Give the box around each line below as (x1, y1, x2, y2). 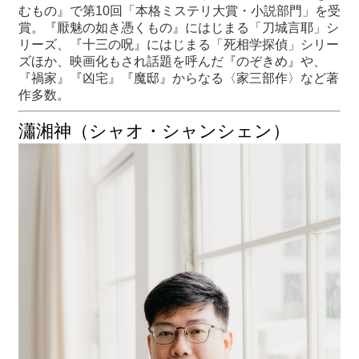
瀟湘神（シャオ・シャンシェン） (18, 120, 290, 141)
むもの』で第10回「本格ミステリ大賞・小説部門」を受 (18, 3, 341, 18)
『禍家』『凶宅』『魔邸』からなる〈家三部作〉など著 (18, 71, 339, 85)
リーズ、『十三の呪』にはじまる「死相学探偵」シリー (18, 37, 339, 51)
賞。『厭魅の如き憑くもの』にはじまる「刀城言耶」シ (18, 20, 339, 34)
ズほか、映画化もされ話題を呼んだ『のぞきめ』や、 (18, 54, 326, 68)
